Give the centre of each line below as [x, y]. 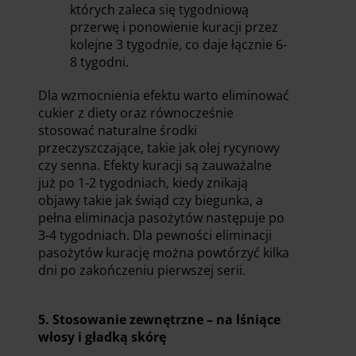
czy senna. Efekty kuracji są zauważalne [155, 165]
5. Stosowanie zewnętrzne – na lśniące [159, 319]
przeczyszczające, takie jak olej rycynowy [159, 147]
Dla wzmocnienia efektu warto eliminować [164, 95]
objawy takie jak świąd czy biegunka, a [151, 200]
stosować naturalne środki [118, 130]
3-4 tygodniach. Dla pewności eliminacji [155, 235]
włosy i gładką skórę [102, 337]
